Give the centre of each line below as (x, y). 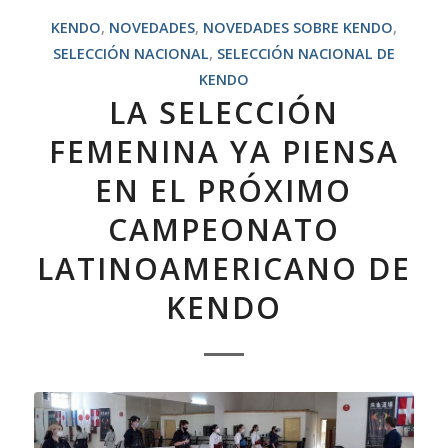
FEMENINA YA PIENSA (223, 152)
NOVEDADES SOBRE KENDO (297, 28)
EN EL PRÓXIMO (224, 191)
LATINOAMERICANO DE (223, 269)
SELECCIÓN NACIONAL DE (305, 54)
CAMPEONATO (223, 230)
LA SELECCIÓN (223, 113)
